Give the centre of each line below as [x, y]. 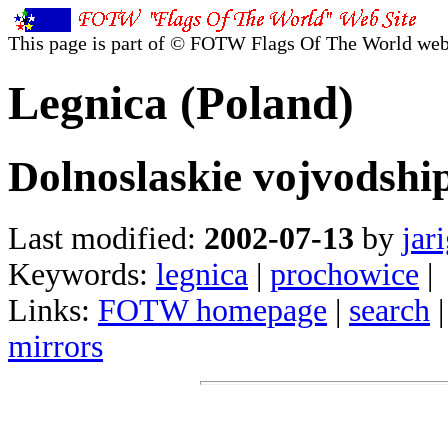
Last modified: [106, 238]
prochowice [344, 274]
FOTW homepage [212, 310]
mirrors [55, 346]
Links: [53, 310]
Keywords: [82, 274]
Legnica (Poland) [181, 103]
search [389, 310]
